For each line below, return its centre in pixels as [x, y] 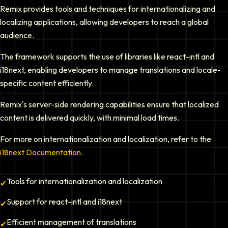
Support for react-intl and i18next [64, 202]
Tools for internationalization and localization [84, 181]
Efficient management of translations [72, 222]
